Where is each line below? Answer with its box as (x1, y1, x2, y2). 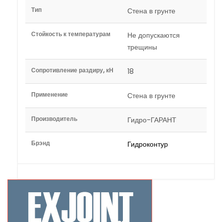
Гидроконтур (127, 139, 168, 149)
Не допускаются (127, 30, 180, 40)
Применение (31, 90, 68, 99)
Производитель (31, 114, 77, 123)
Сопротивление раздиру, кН (31, 66, 113, 74)
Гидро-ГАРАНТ (127, 115, 176, 125)
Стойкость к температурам (31, 30, 111, 38)
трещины (127, 42, 157, 52)
